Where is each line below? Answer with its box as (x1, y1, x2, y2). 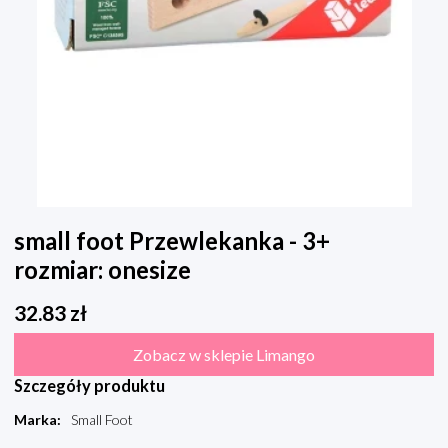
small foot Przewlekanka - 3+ (14, 226, 330, 256)
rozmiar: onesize (14, 255, 191, 285)
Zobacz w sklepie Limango (133, 345, 315, 365)
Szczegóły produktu (14, 376, 165, 396)
